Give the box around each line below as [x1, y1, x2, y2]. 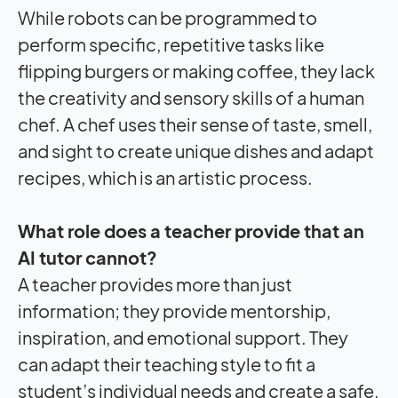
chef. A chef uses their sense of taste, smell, [18, 113, 372, 136]
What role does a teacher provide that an [18, 219, 364, 243]
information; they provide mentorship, [18, 299, 330, 322]
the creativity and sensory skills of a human [18, 86, 364, 109]
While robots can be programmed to [18, 6, 317, 29]
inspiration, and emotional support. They [18, 326, 348, 349]
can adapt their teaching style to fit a [18, 353, 315, 376]
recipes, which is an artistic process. [18, 166, 313, 189]
